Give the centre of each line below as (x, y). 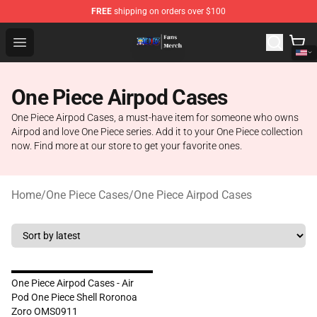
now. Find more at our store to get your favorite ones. (127, 146)
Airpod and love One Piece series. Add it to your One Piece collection (157, 132)
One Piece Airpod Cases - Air (73, 283)
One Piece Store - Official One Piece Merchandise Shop (169, 33)
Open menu (48, 41)
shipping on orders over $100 (169, 11)
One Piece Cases (87, 195)
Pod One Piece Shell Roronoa (74, 297)
